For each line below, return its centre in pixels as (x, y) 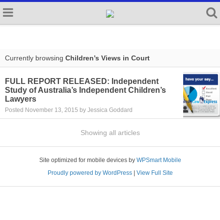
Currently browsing (35, 58)
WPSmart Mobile (159, 160)
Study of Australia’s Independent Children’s (85, 90)
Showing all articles (110, 133)
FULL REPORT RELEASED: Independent (82, 81)
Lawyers (21, 99)
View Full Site (154, 173)
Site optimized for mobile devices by (88, 160)
